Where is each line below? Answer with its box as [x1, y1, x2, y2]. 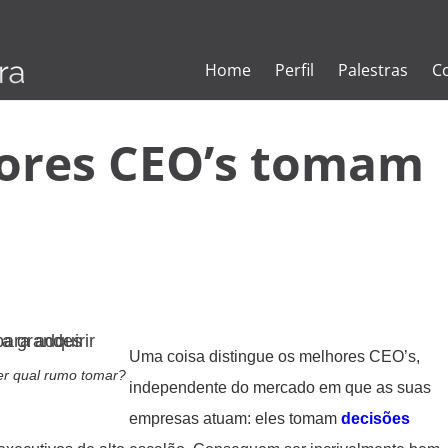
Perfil [275, 59, 315, 81]
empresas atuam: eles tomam [129, 409, 341, 427]
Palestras [338, 59, 409, 81]
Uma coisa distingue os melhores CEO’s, [129, 347, 420, 365]
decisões [341, 409, 410, 427]
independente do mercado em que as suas [129, 378, 431, 396]
